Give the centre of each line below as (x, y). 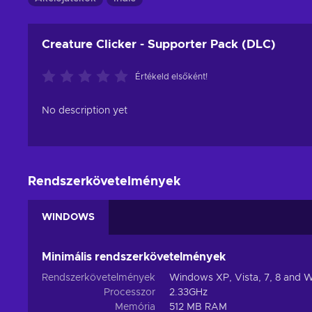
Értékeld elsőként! (171, 77)
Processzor (130, 293)
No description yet (85, 111)
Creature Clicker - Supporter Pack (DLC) (159, 45)
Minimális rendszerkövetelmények (134, 257)
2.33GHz (188, 293)
